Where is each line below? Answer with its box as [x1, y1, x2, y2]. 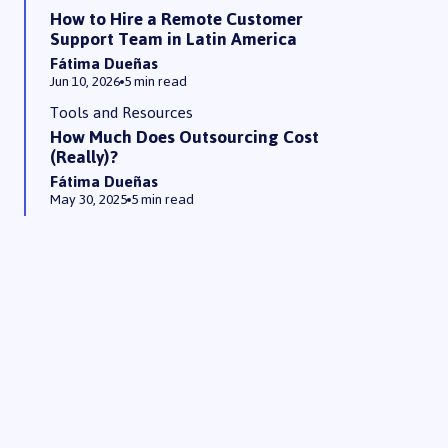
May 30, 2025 [50, 186, 127, 214]
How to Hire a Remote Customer [50, 2, 303, 37]
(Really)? [50, 140, 118, 175]
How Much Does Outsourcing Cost [50, 120, 319, 155]
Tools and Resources [50, 97, 193, 129]
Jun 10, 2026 [50, 68, 120, 96]
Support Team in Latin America [50, 22, 297, 57]
